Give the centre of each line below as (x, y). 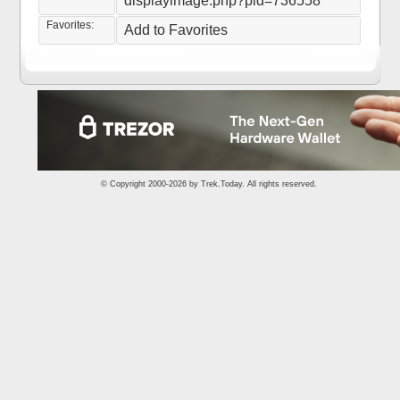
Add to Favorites (176, 30)
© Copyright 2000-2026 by (151, 184)
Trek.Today (221, 184)
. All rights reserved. (279, 184)
